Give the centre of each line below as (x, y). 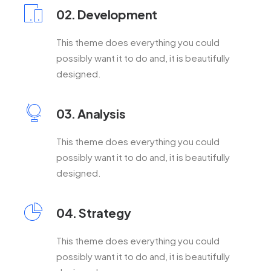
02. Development (107, 14)
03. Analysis (91, 113)
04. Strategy (94, 213)
